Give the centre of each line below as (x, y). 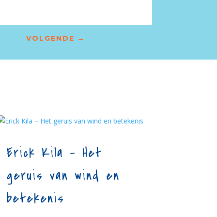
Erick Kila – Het (54, 153)
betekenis (35, 198)
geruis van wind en (63, 176)
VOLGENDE (50, 38)
